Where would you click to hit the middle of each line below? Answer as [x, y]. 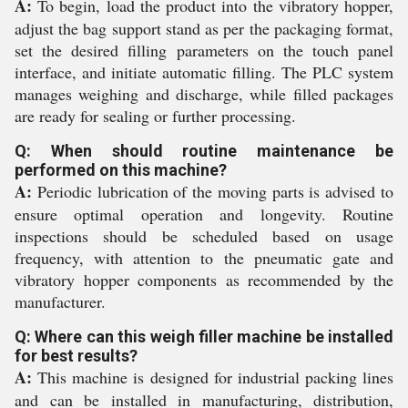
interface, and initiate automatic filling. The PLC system [204, 72]
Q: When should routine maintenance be [204, 151]
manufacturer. [60, 301]
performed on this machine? [121, 170]
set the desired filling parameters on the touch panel [204, 50]
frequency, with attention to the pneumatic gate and [204, 258]
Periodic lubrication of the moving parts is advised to [213, 191]
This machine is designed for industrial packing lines [213, 377]
